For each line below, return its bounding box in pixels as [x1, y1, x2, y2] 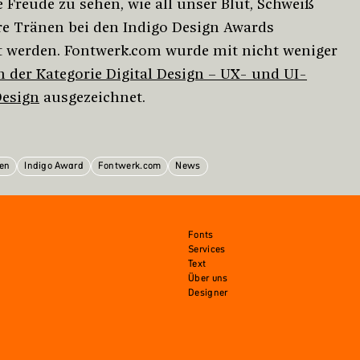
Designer [188, 285, 228, 300]
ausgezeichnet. [39, 88, 145, 107]
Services [188, 242, 226, 256]
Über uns [188, 271, 228, 285]
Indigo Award [24, 158, 84, 173]
